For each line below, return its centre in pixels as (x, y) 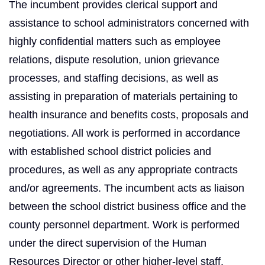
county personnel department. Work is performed (124, 224)
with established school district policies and (110, 151)
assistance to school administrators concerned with (129, 23)
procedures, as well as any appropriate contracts (123, 169)
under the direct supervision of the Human (108, 243)
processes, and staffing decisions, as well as (114, 78)
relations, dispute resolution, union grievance (114, 59)
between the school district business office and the (127, 206)
